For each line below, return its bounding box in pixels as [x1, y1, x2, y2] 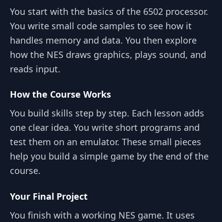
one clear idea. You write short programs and [10, 121, 200, 133]
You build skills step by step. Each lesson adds [10, 107, 204, 119]
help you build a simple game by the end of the [10, 150, 209, 162]
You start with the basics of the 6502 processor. [10, 5, 208, 17]
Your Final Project [10, 190, 88, 202]
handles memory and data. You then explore [10, 34, 197, 46]
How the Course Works [10, 88, 111, 100]
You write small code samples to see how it [10, 19, 192, 32]
